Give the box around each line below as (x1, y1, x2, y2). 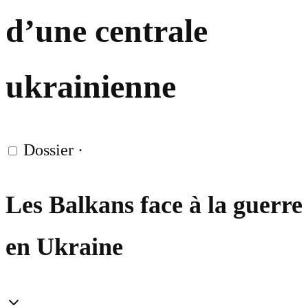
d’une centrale (5, 12, 208, 49)
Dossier (23, 141, 74, 159)
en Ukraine (5, 233, 123, 261)
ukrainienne (5, 68, 176, 105)
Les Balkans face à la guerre (5, 191, 302, 219)
